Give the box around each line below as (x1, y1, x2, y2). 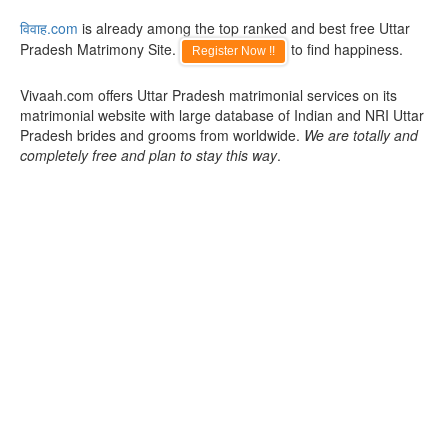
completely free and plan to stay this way (20, 145, 277, 165)
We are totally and (304, 125, 418, 145)
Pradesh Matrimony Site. (20, 39, 180, 59)
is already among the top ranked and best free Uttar (78, 18, 410, 38)
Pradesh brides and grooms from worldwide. (20, 125, 304, 145)
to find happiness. (287, 39, 403, 59)
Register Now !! (192, 44, 275, 58)
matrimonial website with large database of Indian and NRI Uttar (20, 105, 424, 125)
